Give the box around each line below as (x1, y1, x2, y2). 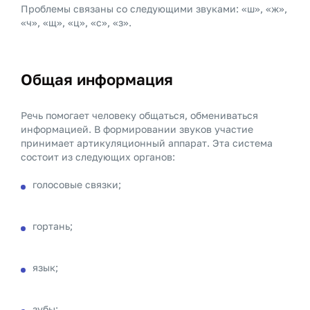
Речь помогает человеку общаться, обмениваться (21, 109, 258, 121)
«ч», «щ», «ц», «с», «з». (21, 17, 131, 28)
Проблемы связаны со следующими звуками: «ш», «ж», (21, 3, 287, 15)
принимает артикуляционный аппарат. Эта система (21, 137, 273, 149)
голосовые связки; (33, 179, 121, 190)
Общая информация (21, 70, 173, 89)
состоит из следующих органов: (21, 151, 175, 163)
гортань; (33, 220, 73, 232)
